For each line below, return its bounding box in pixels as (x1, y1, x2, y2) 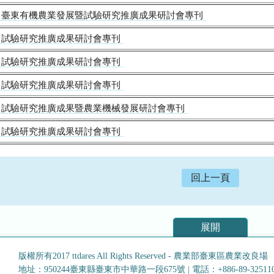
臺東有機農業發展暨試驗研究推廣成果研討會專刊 (1, 10, 203, 20)
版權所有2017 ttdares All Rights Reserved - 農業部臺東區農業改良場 (18, 251, 268, 261)
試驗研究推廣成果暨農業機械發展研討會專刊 (1, 103, 185, 113)
